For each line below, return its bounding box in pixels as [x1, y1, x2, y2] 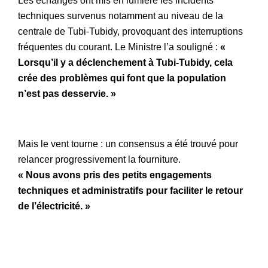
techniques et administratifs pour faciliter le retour [18, 185, 243, 196]
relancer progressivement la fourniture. [18, 154, 181, 165]
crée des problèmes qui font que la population [18, 73, 226, 84]
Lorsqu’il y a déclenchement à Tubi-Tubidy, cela [18, 57, 233, 68]
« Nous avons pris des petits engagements [18, 170, 212, 181]
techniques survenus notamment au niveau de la [18, 11, 223, 22]
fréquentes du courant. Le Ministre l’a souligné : [18, 42, 218, 53]
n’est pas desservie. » [18, 89, 116, 99]
